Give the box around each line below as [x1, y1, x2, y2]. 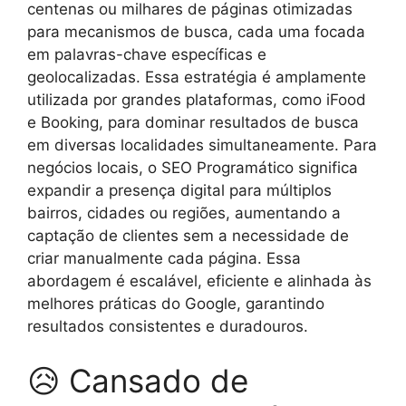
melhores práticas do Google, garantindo [27, 295, 324, 313]
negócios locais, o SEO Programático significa [27, 159, 358, 177]
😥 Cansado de [27, 361, 248, 400]
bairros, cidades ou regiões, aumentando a [27, 204, 341, 222]
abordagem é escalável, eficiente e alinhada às [27, 272, 372, 290]
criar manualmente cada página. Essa [27, 249, 301, 267]
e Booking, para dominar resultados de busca [27, 113, 359, 131]
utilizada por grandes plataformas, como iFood [27, 91, 366, 109]
